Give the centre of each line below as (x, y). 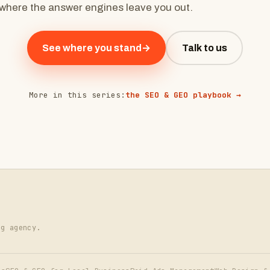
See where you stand (92, 48)
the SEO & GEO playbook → (183, 95)
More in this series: (77, 95)
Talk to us (204, 48)
